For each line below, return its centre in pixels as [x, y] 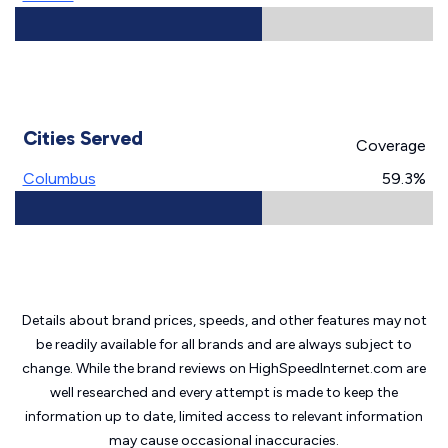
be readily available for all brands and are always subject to [224, 344]
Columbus [59, 178]
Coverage [390, 145]
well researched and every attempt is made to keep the [224, 392]
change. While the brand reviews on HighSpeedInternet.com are [224, 368]
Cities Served [82, 138]
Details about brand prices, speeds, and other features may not [224, 320]
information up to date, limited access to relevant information [224, 416]
